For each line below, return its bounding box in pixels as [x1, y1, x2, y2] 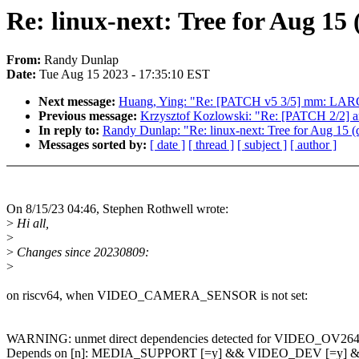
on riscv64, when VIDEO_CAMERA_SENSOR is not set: [6, 288, 308, 303]
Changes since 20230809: [14, 245, 149, 260]
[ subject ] [237, 138, 287, 152]
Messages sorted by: [38, 138, 150, 152]
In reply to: [38, 123, 103, 138]
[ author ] [290, 138, 337, 152]
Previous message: [38, 109, 140, 123]
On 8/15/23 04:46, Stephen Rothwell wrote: [6, 202, 228, 216]
